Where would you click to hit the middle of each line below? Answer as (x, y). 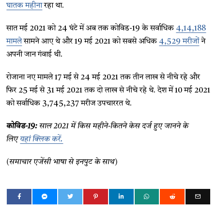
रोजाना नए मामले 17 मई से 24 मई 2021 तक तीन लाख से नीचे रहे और (103, 77)
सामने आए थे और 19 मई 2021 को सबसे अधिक (91, 42)
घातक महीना (24, 6)
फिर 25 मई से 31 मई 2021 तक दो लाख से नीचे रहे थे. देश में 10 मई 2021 (108, 91)
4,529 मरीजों (179, 42)
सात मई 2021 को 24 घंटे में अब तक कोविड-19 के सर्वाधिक (91, 29)
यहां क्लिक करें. (42, 139)
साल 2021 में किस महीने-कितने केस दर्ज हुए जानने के (113, 126)
